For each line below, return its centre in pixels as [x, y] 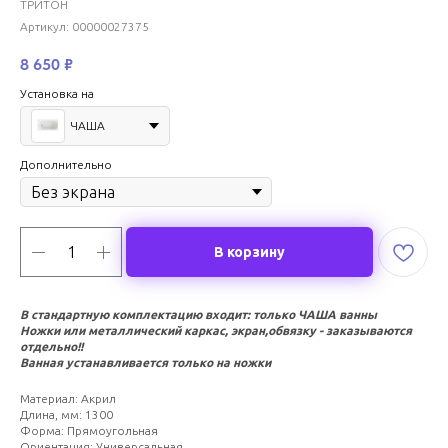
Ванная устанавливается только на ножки [145, 362]
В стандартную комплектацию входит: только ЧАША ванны [198, 314]
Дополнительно [66, 164]
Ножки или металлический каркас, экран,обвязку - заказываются [216, 330]
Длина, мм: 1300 [66, 414]
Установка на [57, 93]
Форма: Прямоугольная [89, 430]
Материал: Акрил [68, 398]
